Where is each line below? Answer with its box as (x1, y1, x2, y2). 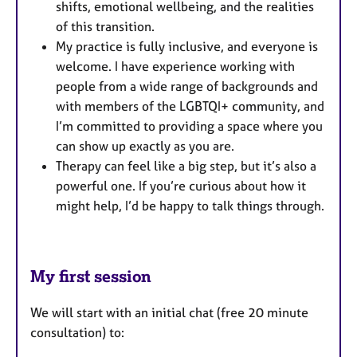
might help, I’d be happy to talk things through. (56, 197, 324, 214)
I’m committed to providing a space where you (56, 117, 323, 134)
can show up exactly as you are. (56, 137, 234, 154)
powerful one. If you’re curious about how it (56, 177, 306, 194)
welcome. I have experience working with (56, 57, 295, 74)
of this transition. (56, 18, 155, 34)
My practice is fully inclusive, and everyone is (56, 37, 318, 54)
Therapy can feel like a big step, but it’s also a (56, 157, 316, 174)
